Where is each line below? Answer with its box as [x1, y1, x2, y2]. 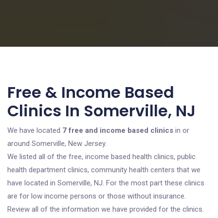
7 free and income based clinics [62, 126, 173, 135]
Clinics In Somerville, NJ [7, 100, 196, 122]
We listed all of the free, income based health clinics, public [7, 152, 196, 161]
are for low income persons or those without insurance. [7, 192, 186, 200]
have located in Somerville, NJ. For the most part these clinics [7, 179, 204, 187]
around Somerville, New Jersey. [7, 139, 107, 148]
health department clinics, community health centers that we [7, 165, 200, 174]
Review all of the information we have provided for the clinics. [7, 205, 204, 214]
